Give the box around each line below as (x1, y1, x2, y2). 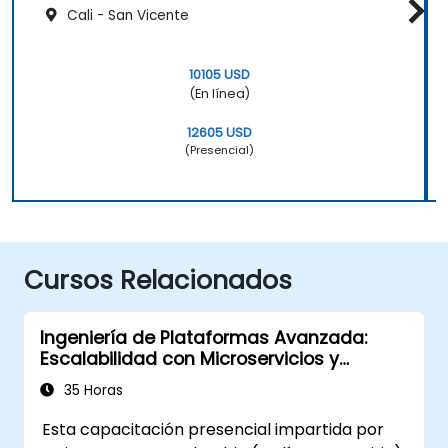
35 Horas (60, 380, 123, 400)
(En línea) (188, 84, 250, 102)
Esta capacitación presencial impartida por (42, 417, 385, 441)
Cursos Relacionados (24, 262, 292, 298)
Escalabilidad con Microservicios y (40, 346, 339, 371)
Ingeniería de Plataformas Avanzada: (40, 325, 367, 350)
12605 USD (186, 123, 252, 141)
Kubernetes (40, 367, 139, 392)
